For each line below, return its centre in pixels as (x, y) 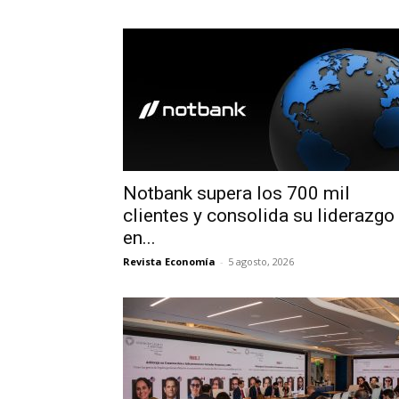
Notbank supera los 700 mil (236, 193)
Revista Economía (169, 261)
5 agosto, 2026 (261, 261)
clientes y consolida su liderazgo (259, 216)
